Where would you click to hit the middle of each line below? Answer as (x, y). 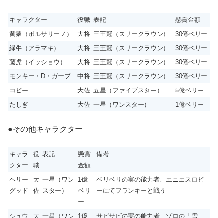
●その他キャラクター (45, 129)
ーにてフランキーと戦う (131, 191)
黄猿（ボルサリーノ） (41, 34)
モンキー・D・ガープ (40, 76)
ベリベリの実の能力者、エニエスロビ (150, 180)
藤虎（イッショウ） (38, 62)
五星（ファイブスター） (128, 91)
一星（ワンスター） (122, 105)
